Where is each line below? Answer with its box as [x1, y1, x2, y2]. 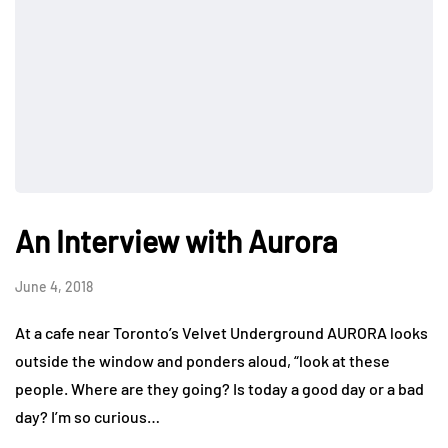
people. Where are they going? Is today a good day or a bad [15, 379, 424, 399]
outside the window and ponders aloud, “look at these [15, 351, 390, 371]
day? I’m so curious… [15, 407, 160, 427]
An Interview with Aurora [15, 223, 338, 260]
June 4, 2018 [15, 278, 93, 296]
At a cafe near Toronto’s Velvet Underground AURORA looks [15, 323, 428, 343]
